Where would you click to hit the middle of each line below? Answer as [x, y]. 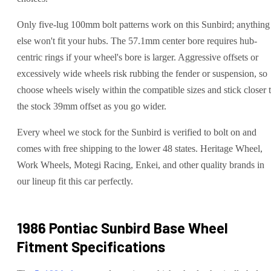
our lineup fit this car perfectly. [75, 181]
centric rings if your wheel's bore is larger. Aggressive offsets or [138, 57]
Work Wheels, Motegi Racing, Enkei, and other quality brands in [141, 165]
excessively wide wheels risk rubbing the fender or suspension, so [142, 73]
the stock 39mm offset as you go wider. [92, 106]
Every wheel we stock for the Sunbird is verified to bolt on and [137, 132]
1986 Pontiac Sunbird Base [101, 227]
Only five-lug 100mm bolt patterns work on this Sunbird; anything [143, 24]
